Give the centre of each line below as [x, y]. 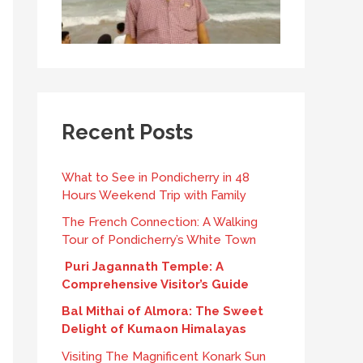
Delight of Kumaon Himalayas [154, 329]
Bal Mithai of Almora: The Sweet [162, 312]
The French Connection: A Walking [160, 222]
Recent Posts [127, 132]
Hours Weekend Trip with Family [154, 195]
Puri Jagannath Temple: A [143, 267]
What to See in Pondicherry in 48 [156, 177]
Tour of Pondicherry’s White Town [159, 239]
